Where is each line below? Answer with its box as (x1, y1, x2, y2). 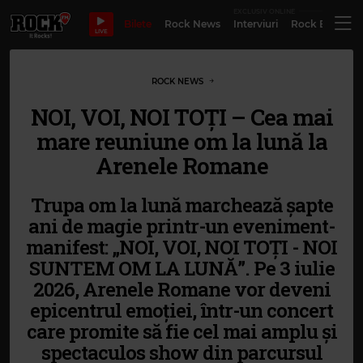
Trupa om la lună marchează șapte (30, 192, 333, 218)
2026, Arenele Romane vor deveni (32, 276, 331, 302)
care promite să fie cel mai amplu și (26, 318, 337, 344)
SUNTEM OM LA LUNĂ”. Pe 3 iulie (28, 255, 335, 281)
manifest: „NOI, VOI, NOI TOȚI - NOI (26, 234, 337, 260)
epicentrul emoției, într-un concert (30, 297, 333, 323)
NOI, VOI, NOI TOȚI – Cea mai (30, 102, 333, 132)
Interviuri (233, 17, 278, 30)
